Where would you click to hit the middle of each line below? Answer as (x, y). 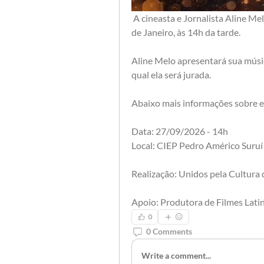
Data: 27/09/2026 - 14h (180, 131)
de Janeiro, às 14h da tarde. (186, 32)
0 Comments (169, 232)
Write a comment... (176, 256)
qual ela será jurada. (171, 74)
